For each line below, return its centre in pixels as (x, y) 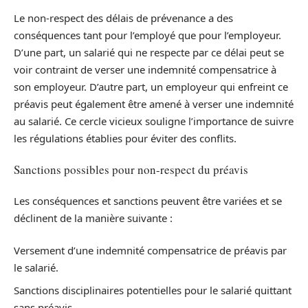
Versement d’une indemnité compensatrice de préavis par (150, 250)
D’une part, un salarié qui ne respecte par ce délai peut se (149, 52)
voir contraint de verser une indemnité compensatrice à (145, 69)
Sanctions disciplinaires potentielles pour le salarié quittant (153, 290)
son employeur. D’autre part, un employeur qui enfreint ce (151, 86)
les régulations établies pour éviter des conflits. (125, 138)
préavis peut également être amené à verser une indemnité (154, 103)
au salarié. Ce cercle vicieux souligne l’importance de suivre (154, 121)
